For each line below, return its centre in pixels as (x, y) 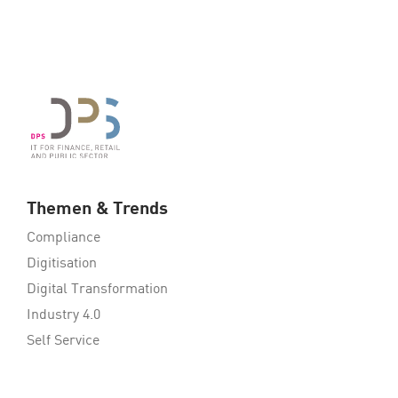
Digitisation (62, 264)
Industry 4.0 (64, 316)
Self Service (63, 342)
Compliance (64, 239)
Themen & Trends (97, 210)
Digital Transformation (97, 290)
